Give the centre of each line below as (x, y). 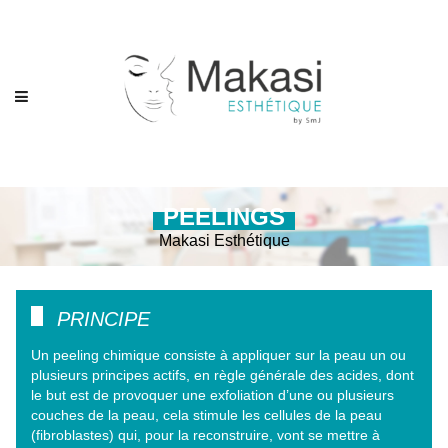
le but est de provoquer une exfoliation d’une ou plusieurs (212, 395)
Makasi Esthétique (224, 241)
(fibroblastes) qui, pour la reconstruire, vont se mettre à (205, 435)
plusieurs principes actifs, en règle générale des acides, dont (222, 375)
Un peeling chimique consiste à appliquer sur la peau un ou (218, 355)
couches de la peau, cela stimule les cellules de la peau (206, 415)
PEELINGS (224, 217)
